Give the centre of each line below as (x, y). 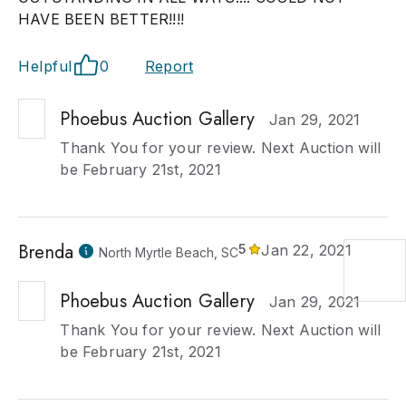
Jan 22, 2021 (306, 250)
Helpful (45, 66)
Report (169, 66)
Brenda (46, 252)
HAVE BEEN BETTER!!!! (101, 19)
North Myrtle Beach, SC (169, 252)
